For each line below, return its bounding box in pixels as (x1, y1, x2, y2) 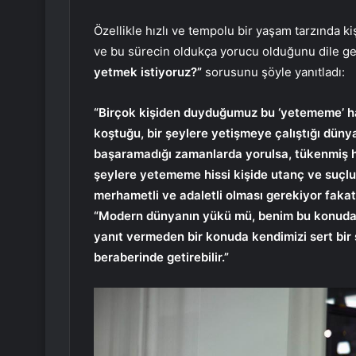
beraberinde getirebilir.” (94, 249, 229, 265)
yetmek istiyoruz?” (94, 64, 202, 79)
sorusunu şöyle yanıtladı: (202, 64, 345, 79)
